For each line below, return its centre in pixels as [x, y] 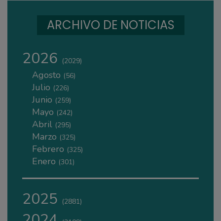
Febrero [49, 149]
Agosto [48, 75]
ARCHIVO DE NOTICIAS [111, 25]
